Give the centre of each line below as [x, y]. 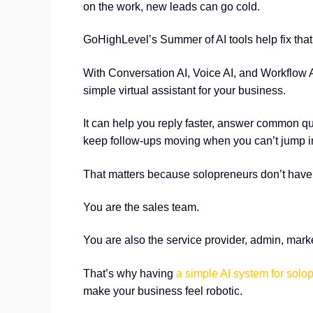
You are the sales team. [141, 207]
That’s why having [130, 273]
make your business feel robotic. [163, 291]
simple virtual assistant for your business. [185, 90]
